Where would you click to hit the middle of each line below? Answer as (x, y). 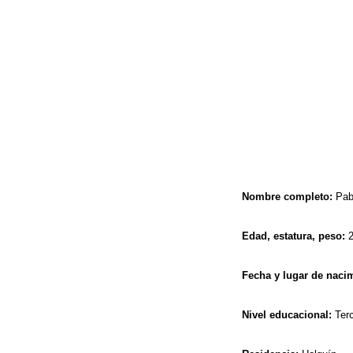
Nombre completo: (287, 196)
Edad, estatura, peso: (295, 236)
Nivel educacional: (288, 314)
